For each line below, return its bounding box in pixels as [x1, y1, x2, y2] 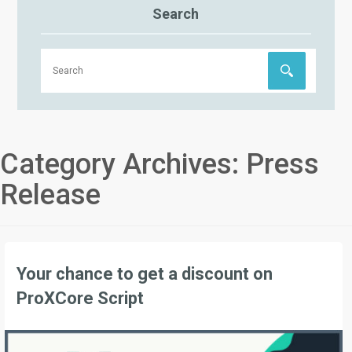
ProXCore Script [16, 288, 144, 308]
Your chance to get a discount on [16, 264, 273, 284]
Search [152, 5, 200, 22]
